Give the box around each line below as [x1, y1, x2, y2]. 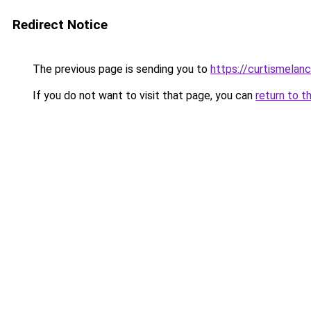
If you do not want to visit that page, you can [30, 89, 255, 102]
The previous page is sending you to [30, 62, 210, 76]
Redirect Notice [12, 17, 108, 33]
